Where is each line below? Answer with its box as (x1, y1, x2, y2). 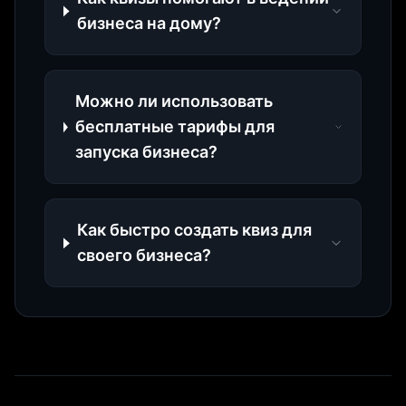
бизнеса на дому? (76, 14, 221, 34)
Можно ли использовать (74, 92, 273, 111)
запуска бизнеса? (74, 142, 217, 162)
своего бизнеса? (77, 246, 212, 266)
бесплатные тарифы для (74, 117, 275, 137)
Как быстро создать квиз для (77, 220, 313, 240)
